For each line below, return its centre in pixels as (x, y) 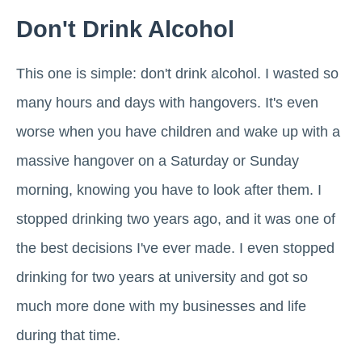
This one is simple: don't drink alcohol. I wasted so (177, 74)
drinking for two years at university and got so (162, 278)
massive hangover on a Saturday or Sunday (158, 161)
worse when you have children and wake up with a (178, 132)
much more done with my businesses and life (161, 307)
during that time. (68, 336)
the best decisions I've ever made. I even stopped (175, 248)
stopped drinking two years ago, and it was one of (176, 219)
